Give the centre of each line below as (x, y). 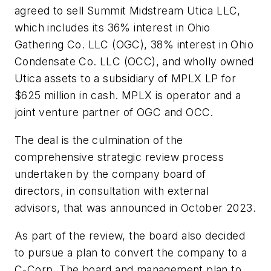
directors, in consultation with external (112, 191)
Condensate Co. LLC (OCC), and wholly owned (134, 62)
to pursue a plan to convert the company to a (131, 252)
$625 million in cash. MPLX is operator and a (128, 96)
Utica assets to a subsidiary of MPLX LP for (126, 79)
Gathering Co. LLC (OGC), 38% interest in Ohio (134, 45)
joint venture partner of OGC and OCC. (114, 113)
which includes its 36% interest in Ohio (113, 28)
